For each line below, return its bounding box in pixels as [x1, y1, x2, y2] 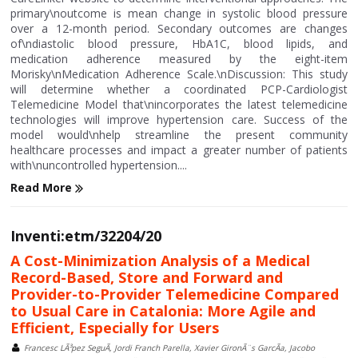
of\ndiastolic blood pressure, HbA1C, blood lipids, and [10, 36, 348, 51]
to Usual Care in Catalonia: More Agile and [10, 301, 316, 321]
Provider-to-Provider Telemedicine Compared [10, 284, 340, 304]
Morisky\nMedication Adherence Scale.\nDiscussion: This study [10, 66, 348, 82]
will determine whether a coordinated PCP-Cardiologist [10, 82, 348, 97]
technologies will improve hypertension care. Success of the [10, 112, 348, 127]
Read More [10, 180, 76, 195]
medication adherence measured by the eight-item [10, 51, 348, 66]
